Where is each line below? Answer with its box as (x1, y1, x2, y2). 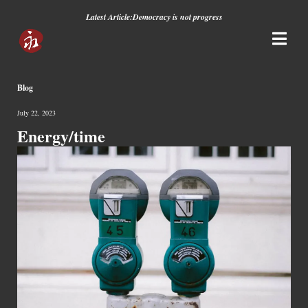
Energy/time (17, 124, 105, 148)
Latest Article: (85, 11, 133, 23)
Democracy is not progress (132, 11, 223, 23)
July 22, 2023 (17, 108, 56, 118)
